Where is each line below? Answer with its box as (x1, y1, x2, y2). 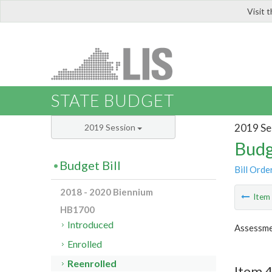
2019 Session (84, 122, 137, 133)
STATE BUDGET (51, 90, 174, 111)
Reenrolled (67, 257, 117, 270)
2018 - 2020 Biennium (60, 186, 153, 198)
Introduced (67, 219, 114, 231)
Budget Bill (59, 158, 121, 173)
